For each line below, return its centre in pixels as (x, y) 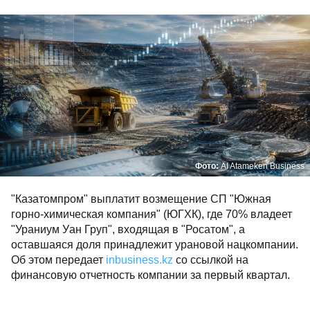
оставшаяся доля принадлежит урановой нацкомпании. (155, 245)
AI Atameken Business (263, 166)
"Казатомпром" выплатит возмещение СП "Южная (141, 199)
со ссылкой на (211, 260)
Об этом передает (58, 260)
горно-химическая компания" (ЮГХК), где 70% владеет (152, 214)
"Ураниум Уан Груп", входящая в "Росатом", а (128, 229)
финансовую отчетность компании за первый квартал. (151, 275)
